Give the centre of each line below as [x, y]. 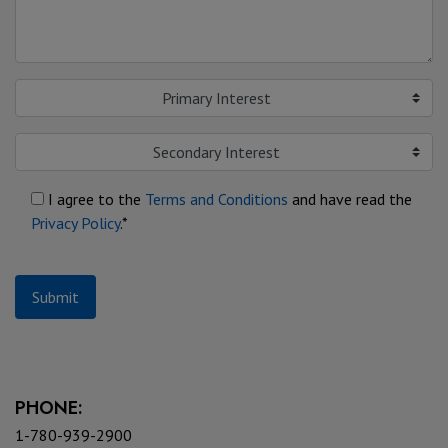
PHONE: [49, 408]
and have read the [350, 199]
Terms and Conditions [216, 199]
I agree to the [94, 199]
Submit [55, 297]
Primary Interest [216, 98]
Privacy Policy [75, 223]
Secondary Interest [216, 152]
